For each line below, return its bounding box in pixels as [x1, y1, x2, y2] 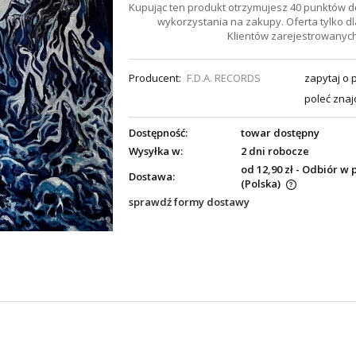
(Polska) [240, 176, 281, 192]
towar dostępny [240, 126, 319, 141]
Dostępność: [129, 125, 188, 140]
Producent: [129, 71, 181, 86]
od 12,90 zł [240, 162, 293, 177]
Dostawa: [129, 168, 175, 184]
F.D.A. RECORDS [186, 71, 261, 86]
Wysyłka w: [129, 143, 183, 158]
